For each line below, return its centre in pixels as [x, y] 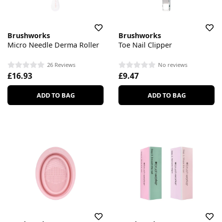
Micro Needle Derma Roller [53, 45]
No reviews [173, 65]
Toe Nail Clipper [145, 45]
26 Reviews [61, 65]
